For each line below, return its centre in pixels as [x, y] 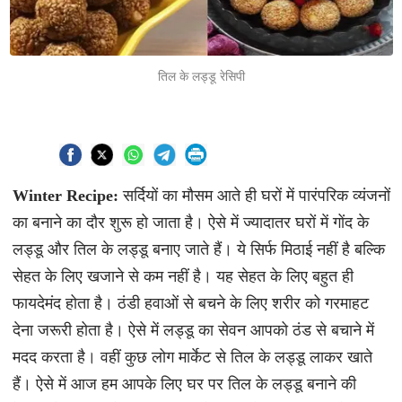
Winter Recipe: [65, 196]
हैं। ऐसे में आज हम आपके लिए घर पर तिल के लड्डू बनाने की [184, 384]
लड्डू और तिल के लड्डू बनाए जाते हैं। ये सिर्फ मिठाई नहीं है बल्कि [198, 249]
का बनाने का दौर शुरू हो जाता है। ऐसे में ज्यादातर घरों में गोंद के [190, 223]
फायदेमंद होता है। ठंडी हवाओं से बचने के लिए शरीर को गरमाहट [190, 303]
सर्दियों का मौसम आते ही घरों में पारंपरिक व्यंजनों [254, 196]
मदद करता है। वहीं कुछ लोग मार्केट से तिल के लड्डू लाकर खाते [192, 357]
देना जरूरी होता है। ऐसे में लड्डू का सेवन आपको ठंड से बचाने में [193, 330]
